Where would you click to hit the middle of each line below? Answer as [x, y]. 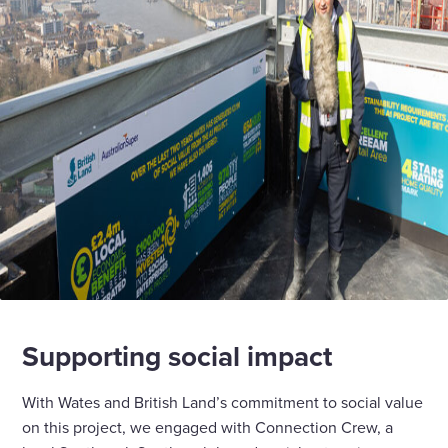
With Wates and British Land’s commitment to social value [223, 402]
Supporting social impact [177, 356]
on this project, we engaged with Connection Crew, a [208, 427]
